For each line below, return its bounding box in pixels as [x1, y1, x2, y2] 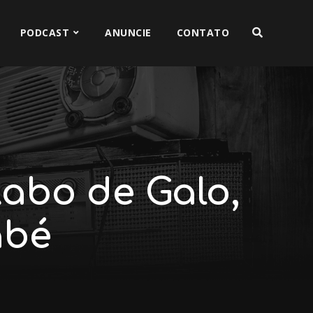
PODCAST [20, 26, 70, 39]
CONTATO [176, 26, 230, 39]
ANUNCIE [105, 26, 152, 39]
